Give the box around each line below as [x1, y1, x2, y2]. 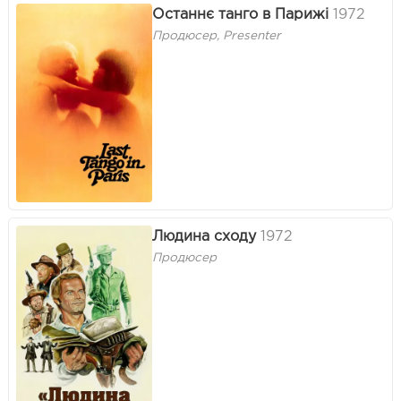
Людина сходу [152, 229, 256, 243]
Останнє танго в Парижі [152, 7, 328, 21]
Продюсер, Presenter [152, 30, 281, 42]
